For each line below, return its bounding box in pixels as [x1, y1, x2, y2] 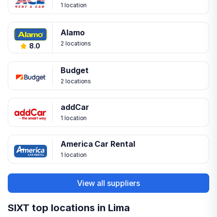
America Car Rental [61, 139, 135, 149]
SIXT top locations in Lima [8, 202, 130, 214]
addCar [61, 102, 89, 112]
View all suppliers [77, 178, 140, 188]
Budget [61, 65, 89, 75]
